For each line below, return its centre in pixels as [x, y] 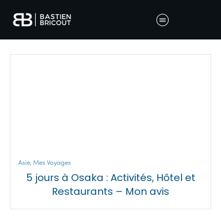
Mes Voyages [52, 163]
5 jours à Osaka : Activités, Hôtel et [110, 178]
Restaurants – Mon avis [110, 191]
